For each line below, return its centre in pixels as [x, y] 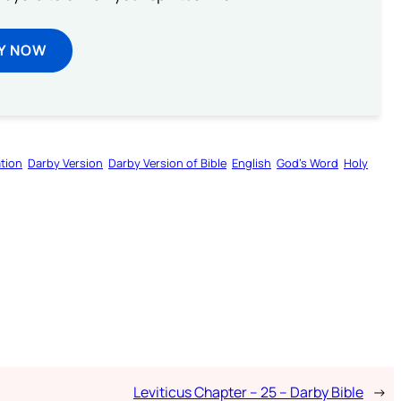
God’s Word [307, 163]
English [252, 163]
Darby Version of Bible [167, 163]
